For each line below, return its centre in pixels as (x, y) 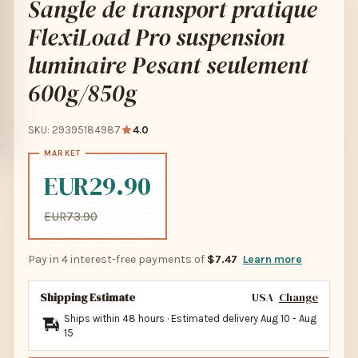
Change (298, 297)
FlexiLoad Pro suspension (156, 37)
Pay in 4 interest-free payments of (117, 259)
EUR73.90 (71, 217)
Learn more (272, 259)
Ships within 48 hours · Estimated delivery (162, 318)
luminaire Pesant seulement (168, 65)
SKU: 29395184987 (74, 130)
